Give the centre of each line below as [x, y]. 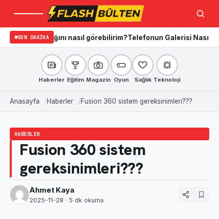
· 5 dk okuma [84, 200]
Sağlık [143, 80]
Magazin [98, 80]
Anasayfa [25, 101]
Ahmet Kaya [52, 190]
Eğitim [75, 80]
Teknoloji [167, 80]
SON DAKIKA [33, 37]
